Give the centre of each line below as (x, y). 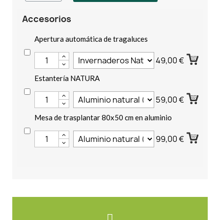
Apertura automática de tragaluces (91, 39)
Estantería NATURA (67, 78)
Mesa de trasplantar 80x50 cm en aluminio (103, 117)
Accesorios (47, 19)
